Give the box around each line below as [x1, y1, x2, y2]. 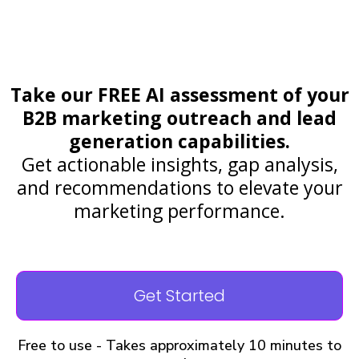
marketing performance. [74, 198, 285, 224]
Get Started [134, 284, 225, 307]
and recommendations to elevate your [16, 175, 343, 200]
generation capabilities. [69, 128, 290, 154]
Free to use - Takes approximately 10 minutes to [18, 336, 341, 355]
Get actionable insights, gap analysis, [21, 151, 338, 177]
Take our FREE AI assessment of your [10, 82, 349, 107]
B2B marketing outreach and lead [22, 105, 337, 131]
